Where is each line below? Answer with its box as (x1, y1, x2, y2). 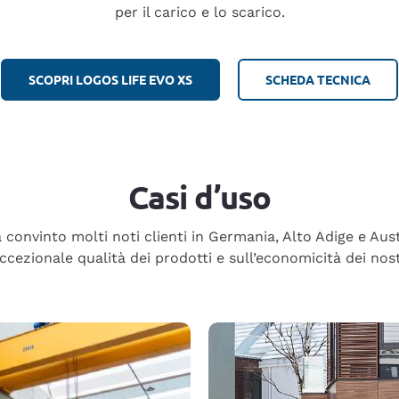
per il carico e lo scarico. (114, 4, 285, 20)
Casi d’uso (128, 177, 271, 216)
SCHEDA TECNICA (265, 71, 370, 87)
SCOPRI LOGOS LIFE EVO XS (28, 71, 192, 87)
